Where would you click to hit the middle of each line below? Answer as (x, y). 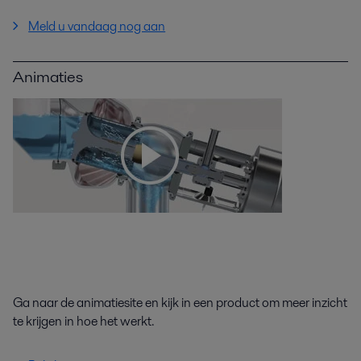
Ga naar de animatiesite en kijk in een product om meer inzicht (180, 303)
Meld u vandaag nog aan (97, 27)
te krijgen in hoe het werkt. (85, 322)
